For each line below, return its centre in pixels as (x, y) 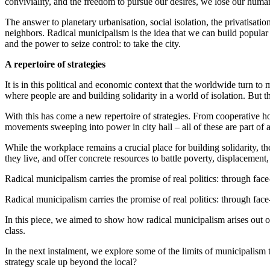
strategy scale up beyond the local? (71, 262)
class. (15, 230)
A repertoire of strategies (55, 64)
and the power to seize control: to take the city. (93, 43)
